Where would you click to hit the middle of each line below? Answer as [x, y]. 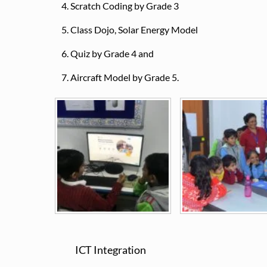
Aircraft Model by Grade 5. [124, 77]
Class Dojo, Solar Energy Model [134, 29]
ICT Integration [111, 249]
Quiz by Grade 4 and [112, 53]
